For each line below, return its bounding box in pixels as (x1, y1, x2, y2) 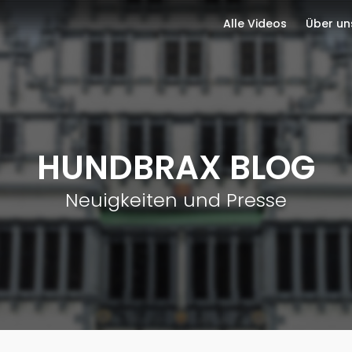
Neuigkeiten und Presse (65, 187, 287, 213)
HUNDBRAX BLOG (37, 145, 315, 191)
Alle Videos (222, 16, 287, 31)
